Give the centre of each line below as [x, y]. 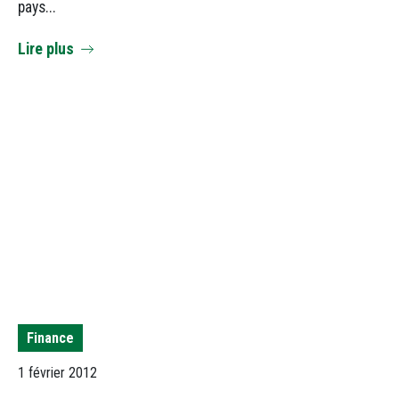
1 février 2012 [57, 373]
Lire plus [46, 49]
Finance [50, 338]
